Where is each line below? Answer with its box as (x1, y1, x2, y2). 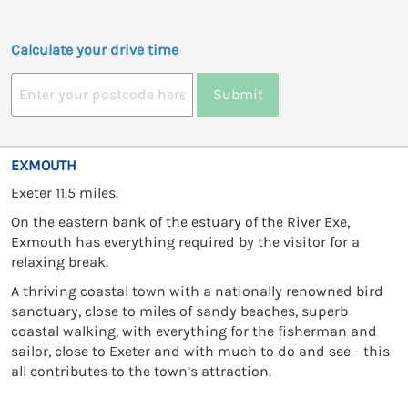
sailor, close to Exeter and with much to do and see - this (11, 342, 390, 360)
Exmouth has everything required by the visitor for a (11, 232, 360, 250)
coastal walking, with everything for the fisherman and (11, 321, 377, 340)
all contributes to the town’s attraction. (11, 362, 271, 380)
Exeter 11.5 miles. (11, 183, 118, 201)
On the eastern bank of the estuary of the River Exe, (11, 212, 350, 230)
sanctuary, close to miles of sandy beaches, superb (11, 301, 348, 320)
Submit (212, 86, 263, 104)
